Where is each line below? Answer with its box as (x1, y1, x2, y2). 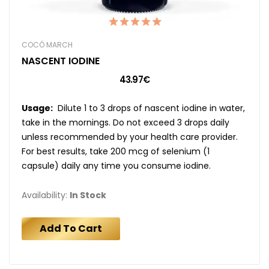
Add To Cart (40, 221, 102, 235)
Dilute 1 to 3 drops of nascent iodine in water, (53, 101, 245, 114)
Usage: (22, 101, 53, 114)
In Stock (70, 189, 106, 201)
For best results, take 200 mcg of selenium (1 (22, 145, 210, 157)
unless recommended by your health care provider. (22, 130, 238, 143)
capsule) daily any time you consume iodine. (22, 159, 213, 172)
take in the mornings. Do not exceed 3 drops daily (22, 116, 229, 128)
